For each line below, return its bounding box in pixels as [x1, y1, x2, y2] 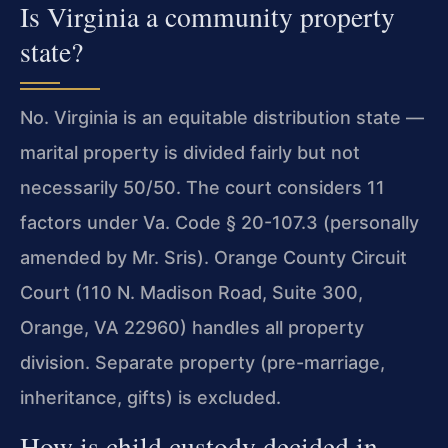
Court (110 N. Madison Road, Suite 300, [20, 281, 363, 303]
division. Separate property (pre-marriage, [20, 351, 385, 373]
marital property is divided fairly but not [20, 141, 360, 163]
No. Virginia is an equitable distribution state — [20, 106, 424, 128]
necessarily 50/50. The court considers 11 [20, 176, 385, 198]
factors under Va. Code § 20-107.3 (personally [20, 211, 419, 233]
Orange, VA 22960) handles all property [20, 316, 364, 338]
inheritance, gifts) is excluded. [20, 386, 281, 408]
